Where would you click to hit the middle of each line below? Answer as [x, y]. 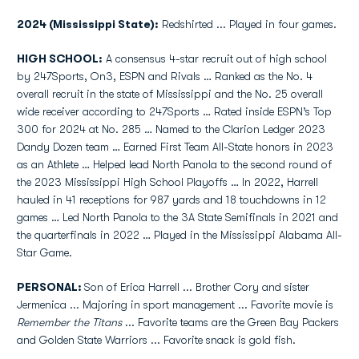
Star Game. [44, 252]
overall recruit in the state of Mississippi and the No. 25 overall [170, 94]
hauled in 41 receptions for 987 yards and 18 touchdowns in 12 [171, 200]
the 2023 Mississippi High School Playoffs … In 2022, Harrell [167, 182]
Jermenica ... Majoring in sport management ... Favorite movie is [175, 305]
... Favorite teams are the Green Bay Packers [230, 322]
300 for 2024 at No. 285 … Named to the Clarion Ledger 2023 [171, 129]
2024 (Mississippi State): [88, 24]
